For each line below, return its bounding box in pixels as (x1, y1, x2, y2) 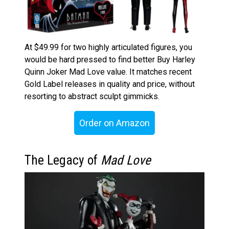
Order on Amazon (79, 118, 150, 129)
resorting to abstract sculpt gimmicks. (25, 91, 159, 102)
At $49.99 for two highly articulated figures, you (25, 42, 192, 53)
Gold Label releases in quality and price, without (25, 79, 195, 89)
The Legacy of (25, 153, 101, 168)
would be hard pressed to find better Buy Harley (25, 55, 195, 65)
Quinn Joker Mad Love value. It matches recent (25, 67, 192, 77)
